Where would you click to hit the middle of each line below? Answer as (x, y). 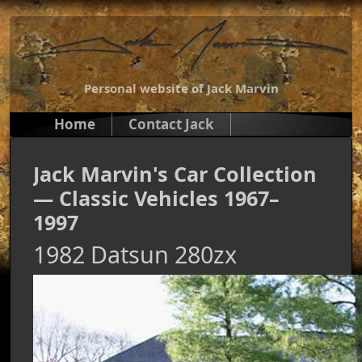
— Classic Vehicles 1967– (156, 198)
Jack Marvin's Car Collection (175, 174)
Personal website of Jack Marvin (181, 88)
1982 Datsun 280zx (135, 254)
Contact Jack (171, 124)
